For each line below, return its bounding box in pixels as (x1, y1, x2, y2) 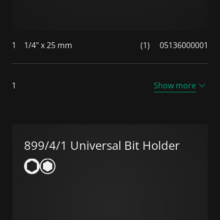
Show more (154, 80, 196, 91)
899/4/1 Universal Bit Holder (24, 137, 180, 153)
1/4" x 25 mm (24, 39, 72, 51)
